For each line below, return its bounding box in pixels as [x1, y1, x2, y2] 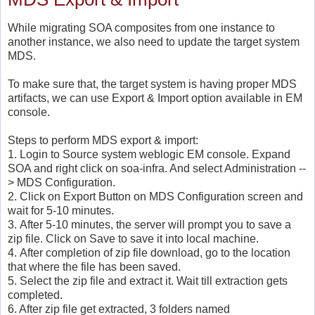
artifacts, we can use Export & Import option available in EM [8, 92, 302, 105]
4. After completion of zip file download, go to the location [8, 247, 290, 259]
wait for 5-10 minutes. [8, 205, 114, 217]
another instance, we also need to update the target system [8, 36, 300, 49]
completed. [8, 289, 63, 302]
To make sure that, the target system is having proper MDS [8, 78, 297, 91]
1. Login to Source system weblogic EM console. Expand [8, 148, 290, 161]
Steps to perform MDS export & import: [8, 134, 198, 147]
